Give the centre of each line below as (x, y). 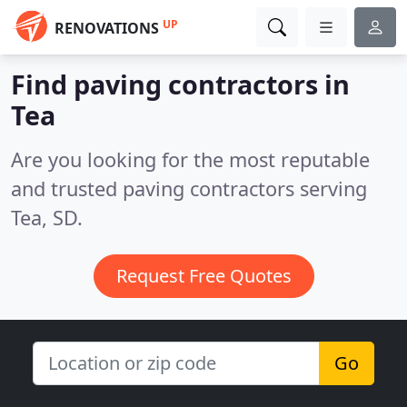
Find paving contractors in (180, 84)
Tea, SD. (47, 218)
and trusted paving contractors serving (189, 189)
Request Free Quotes (203, 276)
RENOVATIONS (107, 28)
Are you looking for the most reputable (190, 159)
